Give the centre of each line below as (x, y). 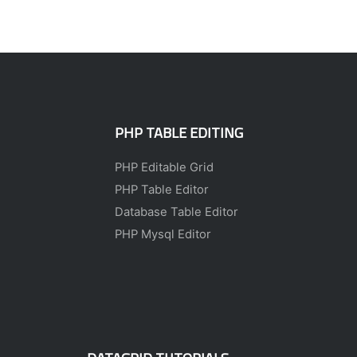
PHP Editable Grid (164, 168)
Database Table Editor (176, 212)
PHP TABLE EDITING (178, 133)
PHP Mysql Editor (163, 235)
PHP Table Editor (161, 190)
